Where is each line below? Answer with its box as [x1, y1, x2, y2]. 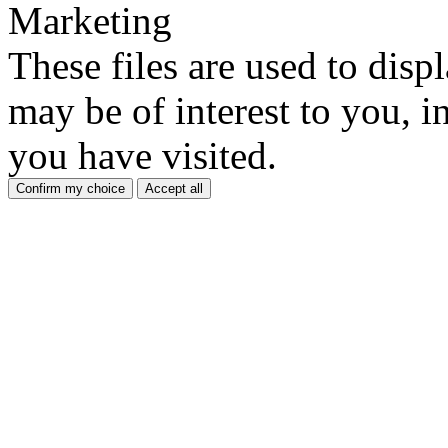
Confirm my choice [16, 181, 125, 197]
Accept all [145, 181, 203, 197]
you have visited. [8, 134, 277, 178]
